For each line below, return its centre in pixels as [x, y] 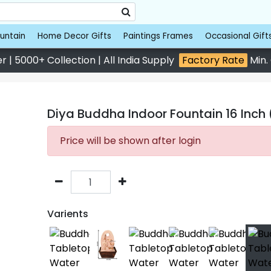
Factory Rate [213, 60]
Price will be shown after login [130, 141]
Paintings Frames [158, 36]
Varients [68, 214]
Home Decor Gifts [74, 36]
